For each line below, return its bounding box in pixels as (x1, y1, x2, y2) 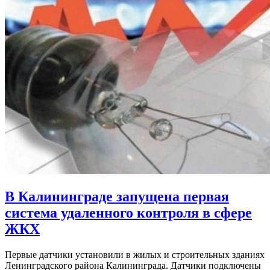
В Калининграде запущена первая (5, 188, 229, 204)
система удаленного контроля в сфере (5, 204, 252, 221)
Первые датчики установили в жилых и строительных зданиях (5, 249, 265, 260)
